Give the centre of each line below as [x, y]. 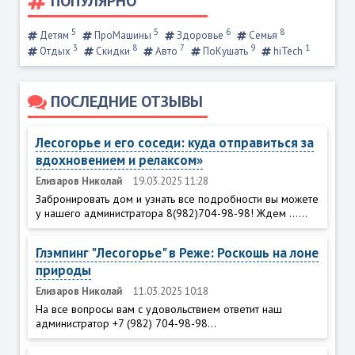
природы [63, 271]
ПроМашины [122, 35]
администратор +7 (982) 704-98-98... [126, 324]
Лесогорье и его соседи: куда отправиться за [174, 143]
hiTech [288, 52]
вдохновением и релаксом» [119, 160]
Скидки [113, 52]
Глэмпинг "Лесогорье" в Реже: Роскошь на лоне [177, 253]
